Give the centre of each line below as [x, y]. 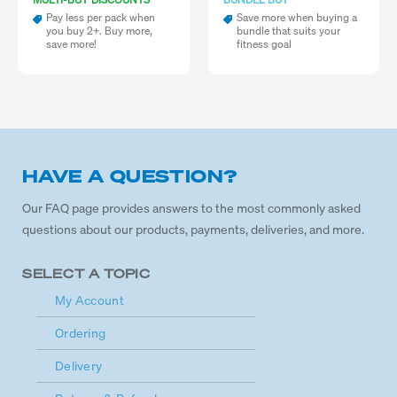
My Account [90, 300]
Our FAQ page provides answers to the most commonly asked [191, 208]
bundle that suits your [288, 31]
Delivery [79, 366]
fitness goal [264, 44]
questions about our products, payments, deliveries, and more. [193, 230]
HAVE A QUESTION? [130, 176]
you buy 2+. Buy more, [99, 31]
